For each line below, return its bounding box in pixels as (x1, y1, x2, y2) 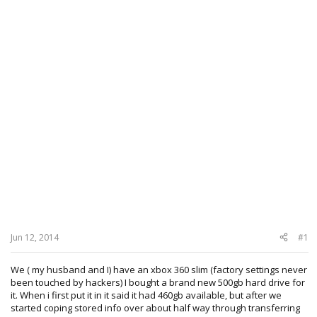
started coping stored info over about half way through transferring (11, 301, 300, 314)
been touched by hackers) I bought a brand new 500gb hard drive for (11, 275, 305, 289)
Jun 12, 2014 (11, 231, 59, 243)
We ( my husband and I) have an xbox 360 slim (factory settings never (11, 263, 307, 276)
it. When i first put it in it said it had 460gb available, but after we (11, 288, 282, 301)
